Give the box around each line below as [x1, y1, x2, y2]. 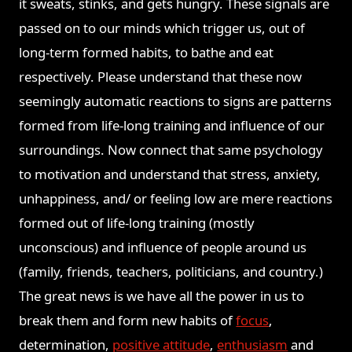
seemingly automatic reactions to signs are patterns [19, 92, 332, 111]
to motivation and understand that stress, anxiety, [19, 165, 321, 184]
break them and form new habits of [19, 311, 236, 330]
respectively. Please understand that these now [19, 68, 302, 86]
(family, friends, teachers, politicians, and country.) [19, 262, 324, 281]
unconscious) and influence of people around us [19, 238, 307, 257]
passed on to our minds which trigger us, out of [19, 19, 306, 38]
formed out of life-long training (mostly [19, 214, 255, 233]
